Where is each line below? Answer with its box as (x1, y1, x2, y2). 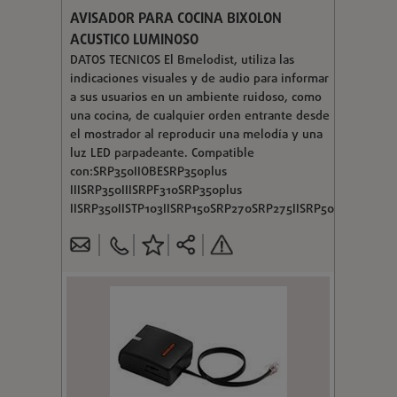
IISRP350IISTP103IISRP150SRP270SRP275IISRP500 (69, 199, 341, 219)
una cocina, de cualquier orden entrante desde (69, 106, 330, 126)
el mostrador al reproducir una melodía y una (69, 125, 323, 144)
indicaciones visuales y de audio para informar (69, 69, 329, 89)
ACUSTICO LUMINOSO (69, 29, 198, 51)
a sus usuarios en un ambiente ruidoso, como (69, 88, 322, 107)
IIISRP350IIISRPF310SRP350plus (69, 181, 242, 200)
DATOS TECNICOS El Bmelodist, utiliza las (69, 51, 294, 70)
